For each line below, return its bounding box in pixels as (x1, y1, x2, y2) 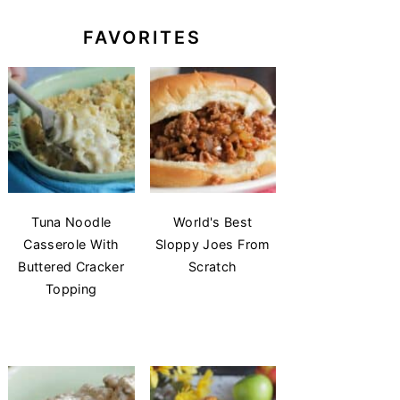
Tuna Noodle (31, 214, 112, 230)
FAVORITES (82, 26, 202, 48)
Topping (45, 281, 97, 297)
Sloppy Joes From (154, 237, 271, 253)
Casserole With (23, 237, 120, 253)
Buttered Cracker (18, 259, 125, 275)
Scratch (187, 259, 237, 275)
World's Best (173, 214, 253, 230)
